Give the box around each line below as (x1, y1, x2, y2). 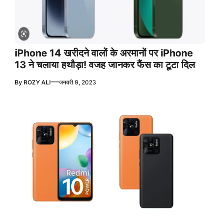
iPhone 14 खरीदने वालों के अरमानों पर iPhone (15, 47, 193, 59)
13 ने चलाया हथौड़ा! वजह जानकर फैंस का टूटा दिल (15, 58, 195, 71)
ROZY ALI (24, 78, 51, 86)
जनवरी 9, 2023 (59, 78, 96, 86)
